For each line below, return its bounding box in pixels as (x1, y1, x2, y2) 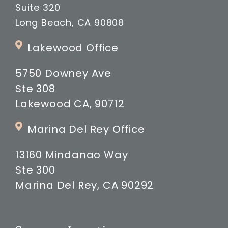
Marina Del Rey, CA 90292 (15, 178, 154, 193)
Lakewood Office (27, 41, 119, 55)
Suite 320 (15, 1, 61, 14)
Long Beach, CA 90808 (15, 16, 124, 30)
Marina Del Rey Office (27, 122, 145, 137)
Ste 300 (15, 163, 55, 178)
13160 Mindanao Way (15, 148, 128, 162)
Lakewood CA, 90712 (15, 97, 125, 111)
